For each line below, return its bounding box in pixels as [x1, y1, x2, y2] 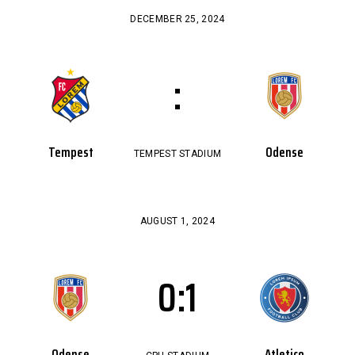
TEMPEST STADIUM [133, 148, 222, 159]
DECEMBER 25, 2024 [130, 13, 225, 25]
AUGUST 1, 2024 [139, 216, 216, 227]
